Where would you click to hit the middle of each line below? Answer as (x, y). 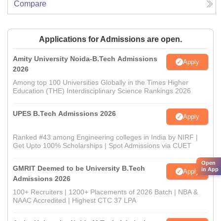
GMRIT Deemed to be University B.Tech (79, 168)
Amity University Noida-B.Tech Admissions (85, 59)
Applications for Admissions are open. (110, 39)
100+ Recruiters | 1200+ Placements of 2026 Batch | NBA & (105, 192)
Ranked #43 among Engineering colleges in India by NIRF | (105, 137)
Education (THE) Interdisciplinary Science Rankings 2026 (102, 91)
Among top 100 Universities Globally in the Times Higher (101, 83)
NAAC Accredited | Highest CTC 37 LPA (74, 201)
